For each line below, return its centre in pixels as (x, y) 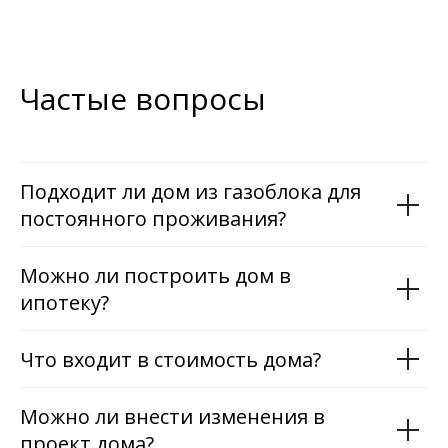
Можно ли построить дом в (155, 276)
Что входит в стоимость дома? (170, 360)
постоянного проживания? (153, 219)
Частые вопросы (143, 99)
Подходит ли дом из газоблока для (190, 192)
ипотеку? (64, 303)
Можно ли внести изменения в (172, 417)
